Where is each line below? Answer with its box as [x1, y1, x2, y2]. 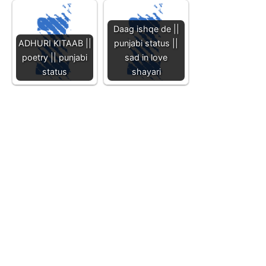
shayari [131, 66, 161, 77]
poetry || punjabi [22, 52, 87, 62]
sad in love [125, 52, 167, 62]
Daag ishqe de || [113, 23, 179, 34]
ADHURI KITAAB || [18, 37, 91, 48]
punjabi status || [114, 37, 178, 48]
